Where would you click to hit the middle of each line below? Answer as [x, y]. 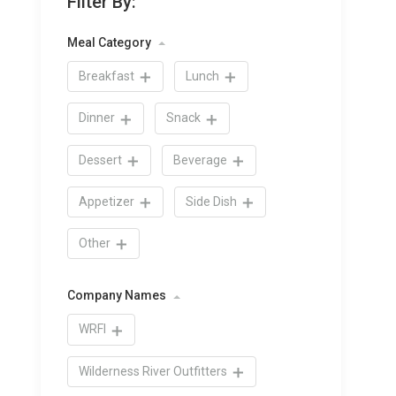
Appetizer [108, 201]
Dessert [102, 160]
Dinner [98, 118]
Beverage [202, 160]
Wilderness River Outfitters [154, 371]
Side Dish [213, 201]
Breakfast [108, 76]
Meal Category [110, 42]
